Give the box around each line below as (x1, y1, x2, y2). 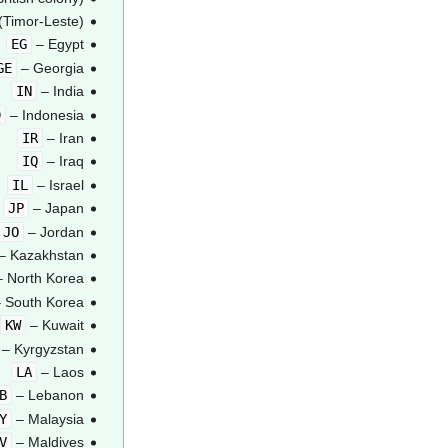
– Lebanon (11, 387, 84, 404)
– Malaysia (11, 410, 84, 427)
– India (36, 83, 84, 100)
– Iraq (42, 153, 84, 170)
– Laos (36, 363, 84, 380)
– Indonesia (5, 106, 84, 123)
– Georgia (16, 59, 84, 76)
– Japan (28, 200, 84, 217)
